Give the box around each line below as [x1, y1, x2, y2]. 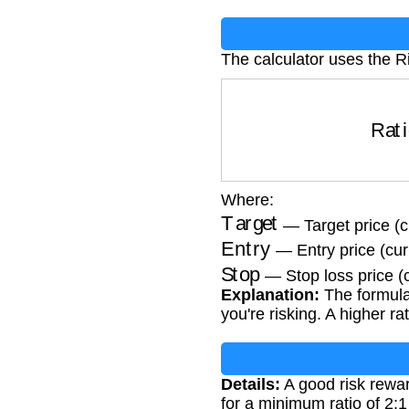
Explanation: [221, 285, 320, 304]
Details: [221, 374, 280, 393]
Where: [221, 190, 274, 209]
